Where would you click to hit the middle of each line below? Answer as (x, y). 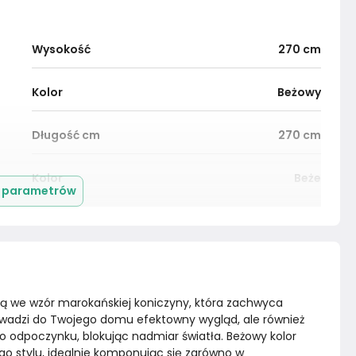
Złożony (298, 221)
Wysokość (61, 49)
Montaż (54, 221)
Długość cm (66, 135)
